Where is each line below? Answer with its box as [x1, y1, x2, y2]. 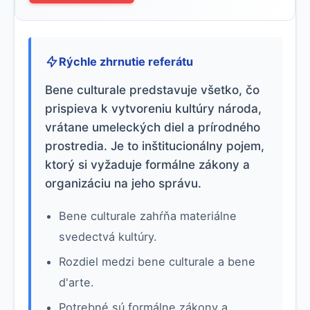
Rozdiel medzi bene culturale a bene [59, 254, 255, 268]
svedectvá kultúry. [59, 229, 157, 244]
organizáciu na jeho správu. [45, 176, 201, 190]
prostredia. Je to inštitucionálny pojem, [45, 138, 264, 153]
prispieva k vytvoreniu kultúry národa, [45, 101, 262, 116]
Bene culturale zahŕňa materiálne [59, 208, 237, 223]
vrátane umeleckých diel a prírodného [45, 120, 260, 134]
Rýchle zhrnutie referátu [59, 55, 193, 69]
